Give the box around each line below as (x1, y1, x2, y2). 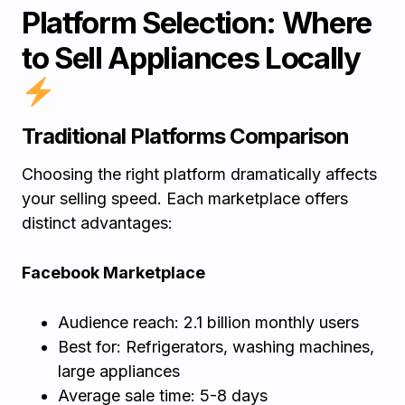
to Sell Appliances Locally (22, 40, 361, 76)
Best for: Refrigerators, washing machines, (58, 337, 374, 356)
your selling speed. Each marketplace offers (22, 189, 348, 208)
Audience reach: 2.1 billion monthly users (58, 313, 359, 332)
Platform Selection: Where (22, 5, 372, 41)
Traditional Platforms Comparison (22, 123, 350, 149)
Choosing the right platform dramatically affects (22, 165, 377, 184)
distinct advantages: (22, 213, 173, 232)
